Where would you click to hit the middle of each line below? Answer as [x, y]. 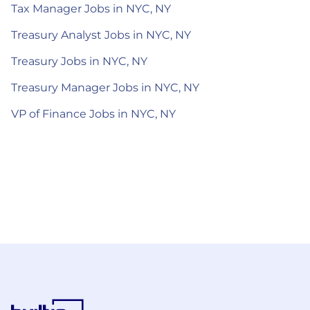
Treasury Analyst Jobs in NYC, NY [101, 35]
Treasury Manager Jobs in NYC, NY [105, 87]
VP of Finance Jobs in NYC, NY [93, 113]
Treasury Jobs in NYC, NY [79, 61]
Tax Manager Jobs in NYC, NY [91, 8]
